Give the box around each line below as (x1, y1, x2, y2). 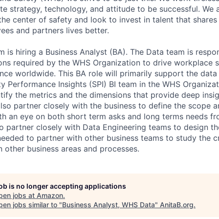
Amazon (37, 191, 63, 199)
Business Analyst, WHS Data (62, 200, 155, 209)
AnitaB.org (160, 200, 194, 209)
